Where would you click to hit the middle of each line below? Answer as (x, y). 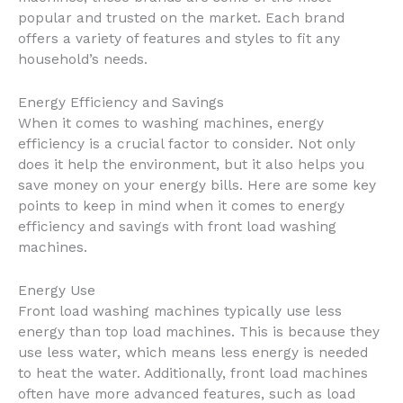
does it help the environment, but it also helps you (191, 164)
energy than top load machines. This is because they (199, 331)
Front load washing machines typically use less (180, 311)
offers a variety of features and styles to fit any (179, 38)
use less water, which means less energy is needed (193, 352)
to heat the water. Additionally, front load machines (193, 373)
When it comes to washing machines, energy (171, 123)
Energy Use (57, 290)
